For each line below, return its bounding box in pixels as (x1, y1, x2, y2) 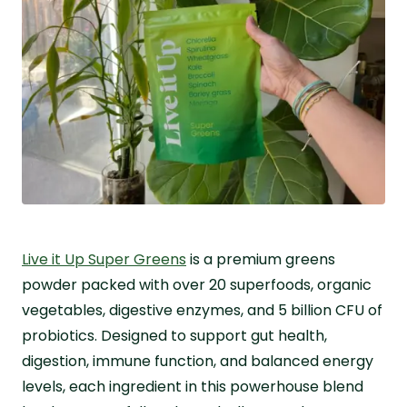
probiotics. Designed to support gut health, (22, 324, 327, 346)
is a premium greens (186, 248, 335, 270)
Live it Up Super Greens (22, 248, 186, 270)
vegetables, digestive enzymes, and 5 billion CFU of (22, 299, 382, 321)
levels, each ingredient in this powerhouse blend (22, 375, 363, 397)
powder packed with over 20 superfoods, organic (22, 273, 372, 295)
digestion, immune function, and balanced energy (22, 350, 373, 372)
